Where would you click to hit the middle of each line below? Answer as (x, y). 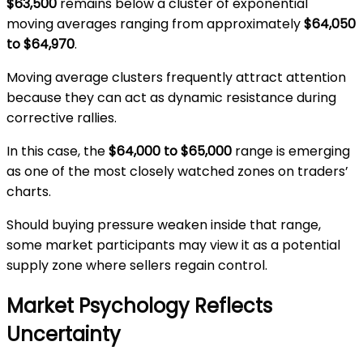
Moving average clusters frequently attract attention (176, 78)
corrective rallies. (62, 118)
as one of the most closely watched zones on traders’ (177, 172)
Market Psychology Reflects (139, 306)
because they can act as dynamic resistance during (171, 98)
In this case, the (58, 152)
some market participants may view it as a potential (173, 246)
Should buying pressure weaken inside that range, (164, 225)
